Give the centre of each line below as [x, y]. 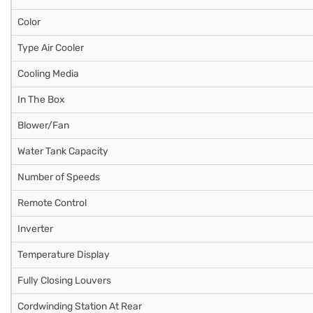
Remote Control [52, 203]
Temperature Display [64, 254]
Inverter [35, 228]
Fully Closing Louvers [64, 280]
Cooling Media [48, 73]
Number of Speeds [59, 177]
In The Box [41, 99]
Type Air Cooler [51, 48]
